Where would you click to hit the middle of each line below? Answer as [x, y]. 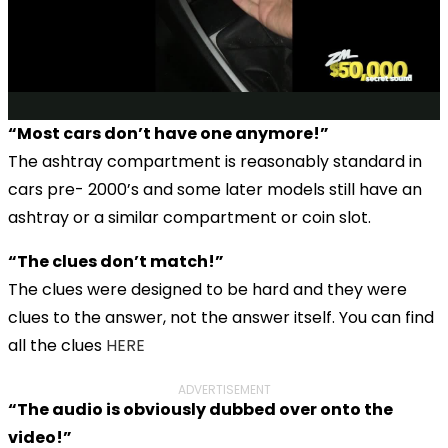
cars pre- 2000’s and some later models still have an [215, 189]
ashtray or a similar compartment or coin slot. [189, 217]
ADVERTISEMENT [224, 389]
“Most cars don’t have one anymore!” [168, 133]
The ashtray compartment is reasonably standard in [215, 161]
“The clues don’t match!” [116, 261]
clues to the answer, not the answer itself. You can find [221, 317]
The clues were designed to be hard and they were [207, 289]
